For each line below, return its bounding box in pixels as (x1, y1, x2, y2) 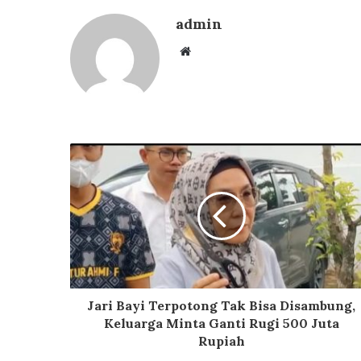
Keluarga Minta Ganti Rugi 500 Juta (103, 315, 339, 332)
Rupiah (197, 333, 245, 350)
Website (190, 43, 236, 59)
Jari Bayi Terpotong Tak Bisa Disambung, (87, 297, 355, 314)
